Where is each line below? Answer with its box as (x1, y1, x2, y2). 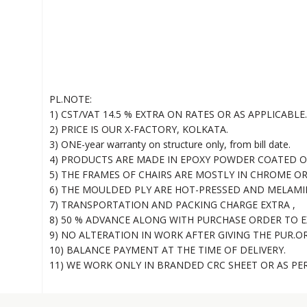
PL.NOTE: (49, 93, 92, 106)
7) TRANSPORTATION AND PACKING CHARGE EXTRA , (49, 198, 295, 211)
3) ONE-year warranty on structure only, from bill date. (49, 138, 291, 151)
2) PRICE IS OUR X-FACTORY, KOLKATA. (49, 123, 228, 136)
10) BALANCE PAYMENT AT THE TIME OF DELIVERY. (49, 243, 286, 256)
